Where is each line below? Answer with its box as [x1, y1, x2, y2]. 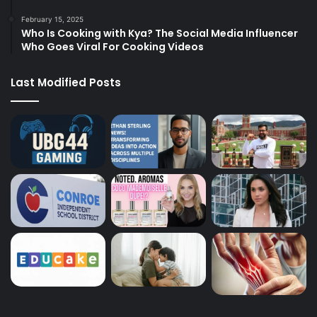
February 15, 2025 [21, 15, 83, 24]
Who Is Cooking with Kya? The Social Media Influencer [21, 26, 298, 41]
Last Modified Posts [11, 75, 121, 91]
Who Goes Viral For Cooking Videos [21, 40, 204, 54]
